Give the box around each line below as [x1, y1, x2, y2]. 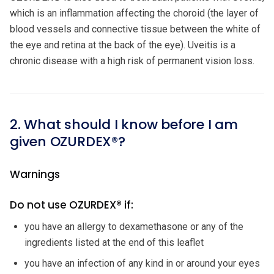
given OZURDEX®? [10, 131, 125, 151]
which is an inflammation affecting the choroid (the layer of [10, 7, 259, 19]
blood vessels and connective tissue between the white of [10, 23, 261, 35]
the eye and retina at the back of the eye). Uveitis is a [10, 39, 235, 51]
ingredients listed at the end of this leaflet [24, 236, 204, 248]
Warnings [10, 166, 60, 182]
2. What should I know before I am [10, 114, 238, 134]
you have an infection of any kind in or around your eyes [24, 257, 260, 269]
